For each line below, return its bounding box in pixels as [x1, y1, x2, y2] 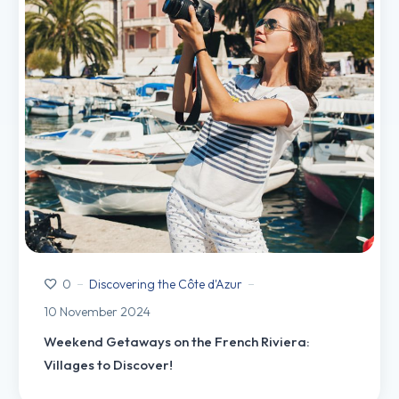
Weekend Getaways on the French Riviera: [44, 332, 310, 350]
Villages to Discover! [44, 355, 173, 373]
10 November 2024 [44, 303, 151, 320]
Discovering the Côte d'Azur [89, 275, 242, 292]
